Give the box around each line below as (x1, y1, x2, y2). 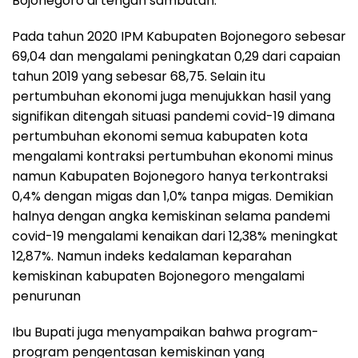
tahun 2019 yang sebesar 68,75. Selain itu (12, 67, 265, 86)
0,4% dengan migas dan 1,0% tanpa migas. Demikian (12, 187, 333, 206)
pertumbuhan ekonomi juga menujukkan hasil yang (12, 87, 331, 106)
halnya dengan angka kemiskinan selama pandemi (12, 207, 330, 226)
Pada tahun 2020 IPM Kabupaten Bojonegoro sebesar (12, 27, 346, 46)
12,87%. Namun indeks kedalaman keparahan (12, 247, 292, 266)
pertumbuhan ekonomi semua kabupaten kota (12, 127, 308, 146)
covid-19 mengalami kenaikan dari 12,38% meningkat (12, 227, 338, 246)
